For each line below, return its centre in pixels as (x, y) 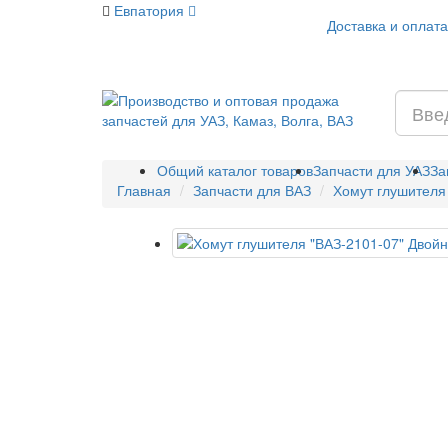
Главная (144, 190)
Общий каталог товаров (235, 170)
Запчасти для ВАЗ (252, 190)
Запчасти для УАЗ (371, 170)
